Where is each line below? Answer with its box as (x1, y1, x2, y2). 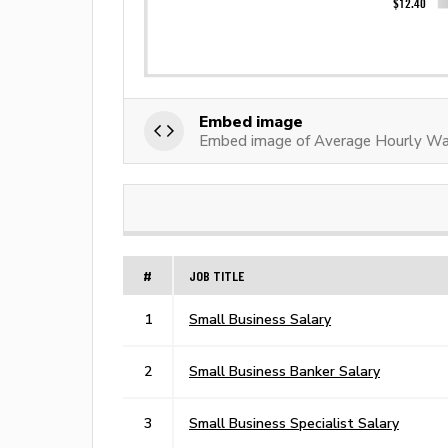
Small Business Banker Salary (189, 362, 380, 379)
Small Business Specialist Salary (189, 414, 399, 431)
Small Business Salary (189, 310, 331, 327)
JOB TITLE (189, 266, 244, 284)
